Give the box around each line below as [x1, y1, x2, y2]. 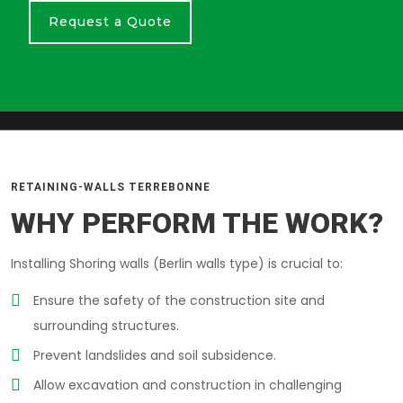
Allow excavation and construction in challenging [33, 376, 342, 394]
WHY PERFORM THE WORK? [11, 206, 383, 240]
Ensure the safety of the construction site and [33, 291, 325, 309]
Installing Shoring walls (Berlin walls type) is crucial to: [11, 255, 343, 273]
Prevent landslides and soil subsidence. [33, 346, 276, 364]
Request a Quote [49, 13, 172, 30]
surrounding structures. [33, 317, 179, 335]
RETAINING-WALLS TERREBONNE [11, 181, 210, 193]
